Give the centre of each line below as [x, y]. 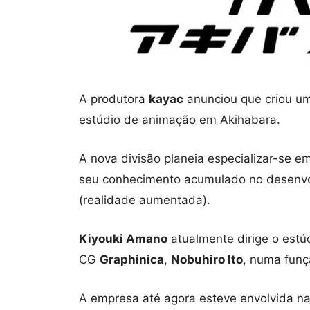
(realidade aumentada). [145, 200]
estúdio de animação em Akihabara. [180, 120]
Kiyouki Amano [123, 239]
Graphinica [132, 260]
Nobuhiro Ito [207, 260]
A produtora [114, 99]
